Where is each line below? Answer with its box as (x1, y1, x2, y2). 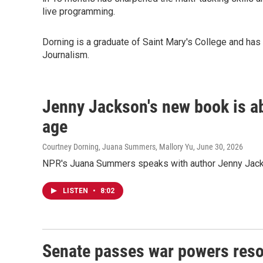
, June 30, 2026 (193, 142, 243, 151)
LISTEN (63, 187, 90, 195)
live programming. (42, 6, 115, 17)
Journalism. (42, 49, 89, 60)
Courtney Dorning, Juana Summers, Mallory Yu (42, 142, 193, 151)
